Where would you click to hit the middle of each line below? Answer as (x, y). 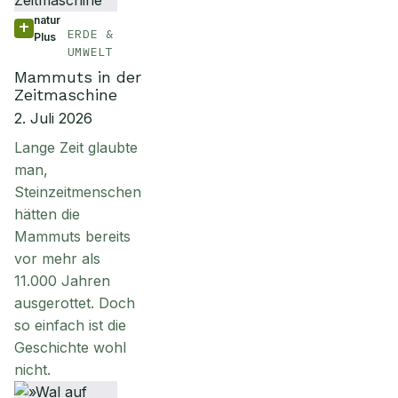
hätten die (47, 214)
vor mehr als (57, 259)
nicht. (32, 370)
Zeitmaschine (66, 95)
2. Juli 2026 (53, 118)
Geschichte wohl (70, 347)
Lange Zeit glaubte (76, 147)
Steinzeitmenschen (78, 192)
